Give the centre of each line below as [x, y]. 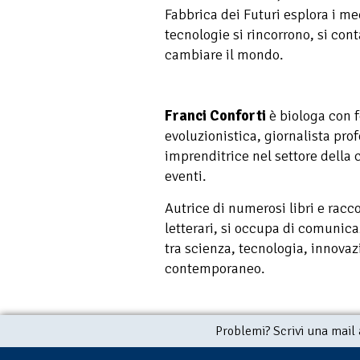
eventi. [186, 176]
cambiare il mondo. [224, 54]
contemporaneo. [215, 268]
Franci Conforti [215, 116]
